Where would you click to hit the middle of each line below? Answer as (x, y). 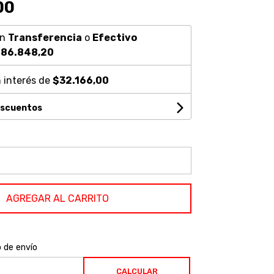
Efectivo (114, 38)
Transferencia (45, 38)
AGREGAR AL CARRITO (57, 198)
